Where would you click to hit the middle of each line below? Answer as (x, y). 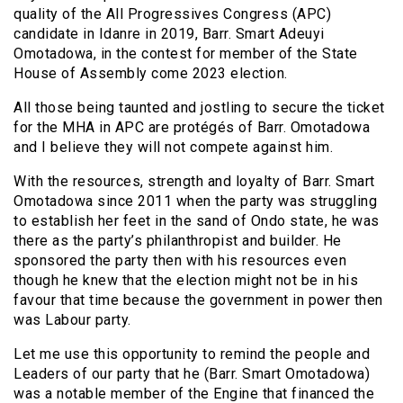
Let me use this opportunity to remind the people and (192, 354)
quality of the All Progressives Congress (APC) (172, 14)
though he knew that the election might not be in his (186, 281)
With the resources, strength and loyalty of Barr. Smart (194, 182)
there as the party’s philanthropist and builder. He (178, 241)
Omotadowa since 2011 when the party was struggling (195, 201)
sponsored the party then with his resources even (180, 261)
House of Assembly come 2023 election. (151, 74)
